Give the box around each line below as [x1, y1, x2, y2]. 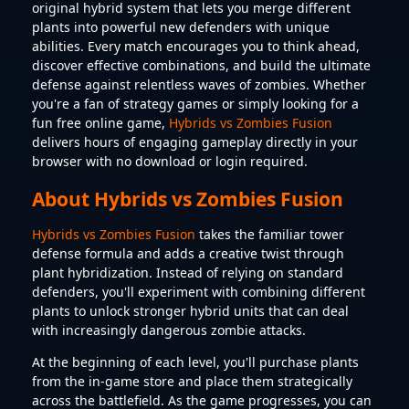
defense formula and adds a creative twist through [32, 244, 344, 262]
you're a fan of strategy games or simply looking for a [32, 95, 359, 113]
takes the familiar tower [195, 225, 344, 243]
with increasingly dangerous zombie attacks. [32, 320, 306, 339]
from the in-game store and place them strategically [32, 372, 352, 390]
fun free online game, [32, 114, 169, 132]
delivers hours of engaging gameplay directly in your [32, 133, 358, 152]
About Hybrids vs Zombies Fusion [32, 185, 343, 212]
